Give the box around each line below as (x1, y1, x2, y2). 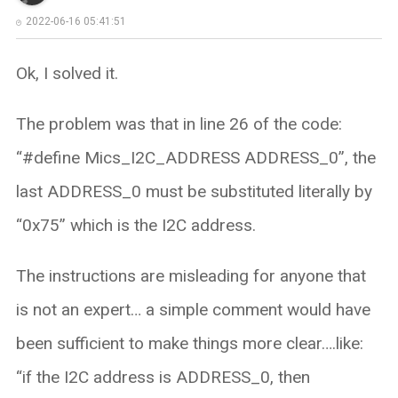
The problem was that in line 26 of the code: (15, 113, 342, 134)
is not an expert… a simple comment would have (15, 298, 370, 320)
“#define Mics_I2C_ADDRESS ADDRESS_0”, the (15, 147, 376, 168)
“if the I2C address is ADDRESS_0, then (15, 366, 310, 387)
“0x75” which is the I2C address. (15, 214, 256, 235)
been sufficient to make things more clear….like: (15, 332, 363, 354)
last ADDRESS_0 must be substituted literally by (15, 180, 372, 202)
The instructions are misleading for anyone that (15, 265, 366, 286)
